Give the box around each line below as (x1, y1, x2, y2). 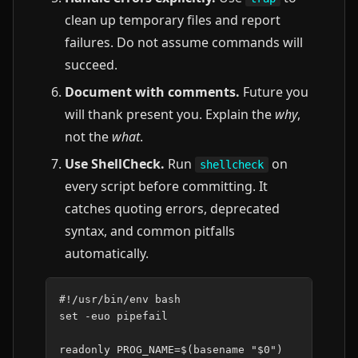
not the (65, 128, 112, 145)
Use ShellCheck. (65, 155, 165, 173)
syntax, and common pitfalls (65, 222, 235, 240)
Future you (240, 83, 308, 101)
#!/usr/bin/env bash (59, 293, 181, 305)
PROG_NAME (117, 344, 174, 356)
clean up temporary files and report (65, 11, 280, 29)
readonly (59, 344, 110, 356)
